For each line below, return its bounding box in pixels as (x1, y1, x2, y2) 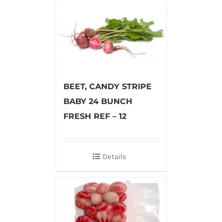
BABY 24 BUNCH (63, 96, 132, 106)
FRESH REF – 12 (63, 111, 126, 121)
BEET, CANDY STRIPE (63, 81, 152, 91)
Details (103, 152, 126, 161)
